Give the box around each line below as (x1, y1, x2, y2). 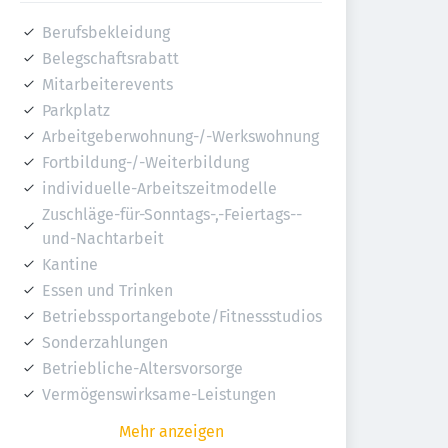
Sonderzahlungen (42, 333, 168, 352)
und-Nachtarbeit (42, 229, 164, 248)
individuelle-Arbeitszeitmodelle (42, 179, 277, 198)
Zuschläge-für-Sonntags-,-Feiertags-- (42, 205, 302, 224)
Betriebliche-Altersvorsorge (42, 359, 243, 378)
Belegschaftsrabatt (42, 49, 179, 68)
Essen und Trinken (42, 281, 173, 300)
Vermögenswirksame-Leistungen (42, 385, 276, 404)
